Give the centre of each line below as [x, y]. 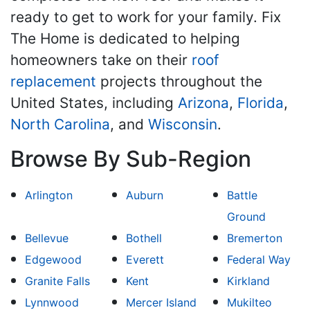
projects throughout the [179, 81]
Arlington [48, 195]
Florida [261, 103]
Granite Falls [57, 281]
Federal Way [259, 259]
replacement [53, 81]
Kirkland [249, 281]
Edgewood [53, 259]
